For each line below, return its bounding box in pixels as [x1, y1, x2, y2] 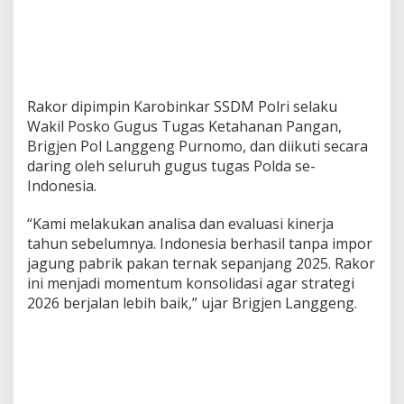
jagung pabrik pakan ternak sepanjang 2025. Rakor [27, 252, 375, 273]
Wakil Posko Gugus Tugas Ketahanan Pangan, [27, 115, 342, 136]
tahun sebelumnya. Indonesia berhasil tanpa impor [27, 233, 372, 253]
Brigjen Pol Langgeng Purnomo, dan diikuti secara [27, 135, 368, 156]
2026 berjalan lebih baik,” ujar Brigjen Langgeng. [27, 292, 357, 313]
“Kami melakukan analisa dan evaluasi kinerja [27, 213, 334, 234]
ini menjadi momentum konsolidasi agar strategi [27, 272, 354, 293]
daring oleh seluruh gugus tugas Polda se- [27, 155, 316, 176]
